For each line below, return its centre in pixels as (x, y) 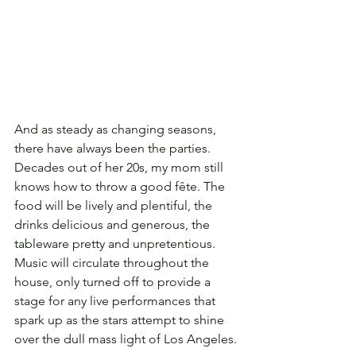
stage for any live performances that (116, 301)
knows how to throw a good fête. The (121, 187)
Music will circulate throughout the (113, 263)
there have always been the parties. (114, 149)
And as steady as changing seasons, (117, 130)
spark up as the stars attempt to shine (121, 320)
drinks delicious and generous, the (114, 225)
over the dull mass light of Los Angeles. (126, 339)
